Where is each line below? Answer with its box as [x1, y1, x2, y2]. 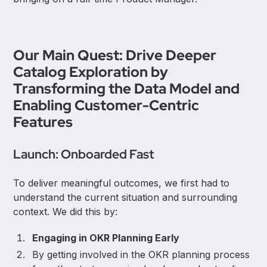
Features [13, 113, 73, 132]
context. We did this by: [13, 206, 118, 218]
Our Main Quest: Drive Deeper [13, 46, 217, 65]
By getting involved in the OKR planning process [32, 249, 250, 261]
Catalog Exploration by [13, 63, 169, 82]
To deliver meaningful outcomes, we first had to [13, 177, 230, 190]
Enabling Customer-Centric [13, 96, 200, 115]
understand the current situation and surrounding [13, 191, 238, 204]
